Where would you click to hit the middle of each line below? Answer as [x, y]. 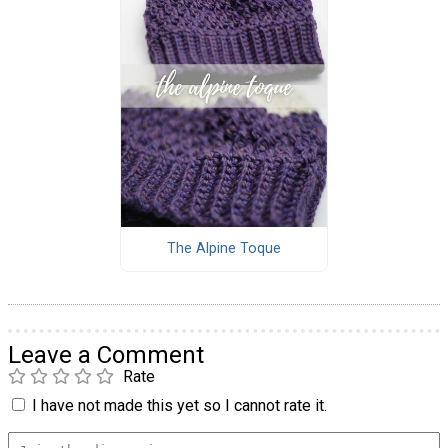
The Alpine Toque [223, 249]
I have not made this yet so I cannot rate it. [179, 405]
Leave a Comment [106, 354]
